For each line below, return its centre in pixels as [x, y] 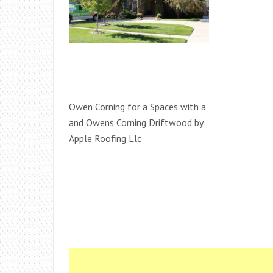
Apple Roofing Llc [105, 139]
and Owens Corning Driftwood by [136, 123]
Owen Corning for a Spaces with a [137, 107]
